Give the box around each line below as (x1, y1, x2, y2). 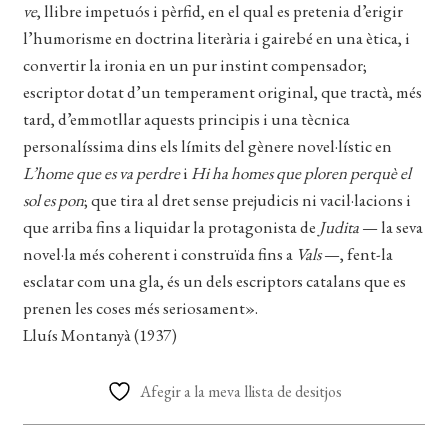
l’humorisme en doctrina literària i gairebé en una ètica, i (22, 26, 410, 49)
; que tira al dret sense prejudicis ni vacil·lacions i (83, 188, 411, 211)
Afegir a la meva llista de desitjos (139, 380, 342, 402)
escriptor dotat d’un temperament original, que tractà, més (22, 80, 422, 103)
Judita (318, 215, 359, 238)
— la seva (358, 215, 423, 238)
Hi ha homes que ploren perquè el (190, 161, 411, 184)
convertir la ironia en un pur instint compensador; (22, 53, 367, 76)
